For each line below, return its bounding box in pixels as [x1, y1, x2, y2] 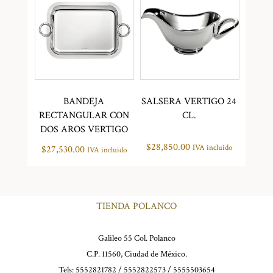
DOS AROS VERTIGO [40, 123, 128, 136]
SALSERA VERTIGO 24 [141, 95, 237, 108]
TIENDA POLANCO [96, 200, 177, 213]
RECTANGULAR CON [38, 109, 129, 122]
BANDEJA [63, 95, 105, 108]
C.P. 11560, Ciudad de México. [86, 249, 187, 260]
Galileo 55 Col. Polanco [97, 233, 175, 244]
